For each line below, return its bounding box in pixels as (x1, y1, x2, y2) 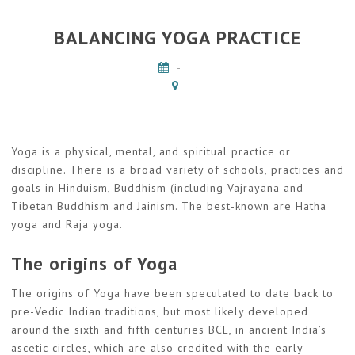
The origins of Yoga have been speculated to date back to (11, 285, 334, 300)
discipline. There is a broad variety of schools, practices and (11, 162, 344, 177)
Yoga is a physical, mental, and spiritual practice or (11, 144, 291, 158)
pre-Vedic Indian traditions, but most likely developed (11, 303, 308, 319)
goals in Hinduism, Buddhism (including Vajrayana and (11, 181, 303, 195)
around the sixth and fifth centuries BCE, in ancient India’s (11, 322, 326, 337)
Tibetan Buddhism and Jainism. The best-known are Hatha (11, 199, 326, 213)
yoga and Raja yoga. (11, 217, 123, 231)
